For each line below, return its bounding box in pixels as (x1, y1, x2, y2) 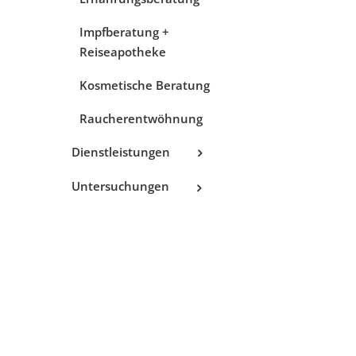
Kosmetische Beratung (79, 76, 211, 93)
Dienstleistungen (72, 143, 171, 160)
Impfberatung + (79, 23, 170, 40)
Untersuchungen (72, 178, 170, 195)
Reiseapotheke (79, 43, 167, 60)
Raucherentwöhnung (79, 110, 203, 126)
